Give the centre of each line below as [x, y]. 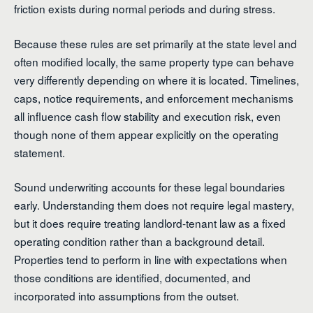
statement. [39, 152]
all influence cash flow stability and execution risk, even [147, 116]
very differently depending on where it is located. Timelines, [156, 79]
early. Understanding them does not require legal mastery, [154, 204]
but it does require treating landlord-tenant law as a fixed [150, 223]
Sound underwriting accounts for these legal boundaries [150, 186]
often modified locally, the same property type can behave [154, 61]
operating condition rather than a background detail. [139, 241]
